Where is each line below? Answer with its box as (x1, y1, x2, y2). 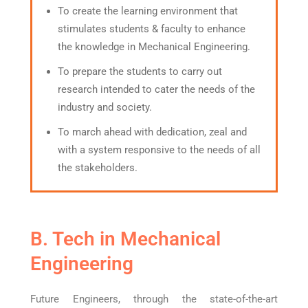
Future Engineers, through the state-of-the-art (30, 293, 278, 305)
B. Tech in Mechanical (30, 228, 221, 250)
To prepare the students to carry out (58, 65, 222, 78)
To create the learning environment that (58, 5, 238, 17)
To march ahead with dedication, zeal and (58, 126, 247, 138)
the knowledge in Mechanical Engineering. (58, 41, 250, 53)
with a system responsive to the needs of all (58, 144, 261, 156)
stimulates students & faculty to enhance (58, 23, 245, 35)
